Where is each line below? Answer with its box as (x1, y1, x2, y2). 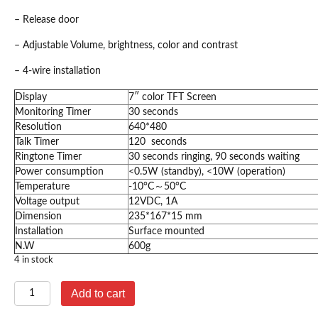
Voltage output (15, 197, 79, 207)
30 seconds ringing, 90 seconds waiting (128, 152, 300, 163)
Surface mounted (128, 226, 204, 237)
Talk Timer (15, 137, 59, 148)
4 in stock (14, 256, 53, 265)
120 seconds (128, 137, 187, 148)
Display (15, 92, 47, 103)
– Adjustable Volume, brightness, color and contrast (14, 40, 238, 51)
